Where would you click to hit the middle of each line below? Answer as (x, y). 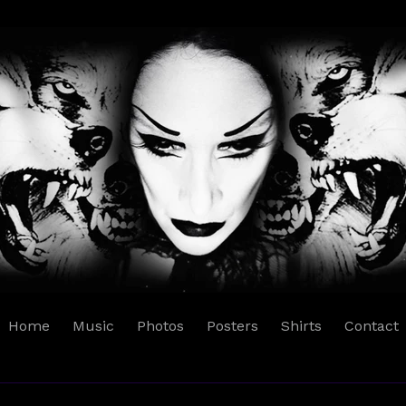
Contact (371, 326)
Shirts (301, 326)
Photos (160, 326)
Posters (232, 326)
